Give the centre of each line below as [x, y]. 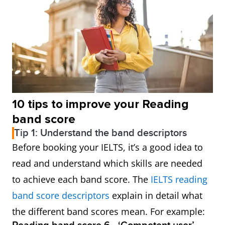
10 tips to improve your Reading [100, 104]
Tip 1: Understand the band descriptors [100, 133]
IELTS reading [179, 180]
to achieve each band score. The [81, 180]
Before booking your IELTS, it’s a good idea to [107, 147]
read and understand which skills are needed [107, 163]
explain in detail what [156, 196]
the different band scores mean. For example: [108, 212]
